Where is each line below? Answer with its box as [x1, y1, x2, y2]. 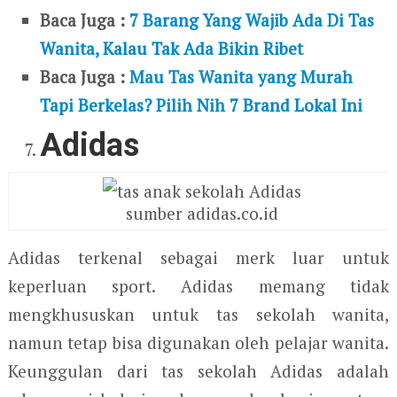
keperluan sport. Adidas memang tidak [7, 274, 390, 297]
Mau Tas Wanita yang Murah [129, 65, 354, 88]
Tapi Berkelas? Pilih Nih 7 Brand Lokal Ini [40, 93, 363, 116]
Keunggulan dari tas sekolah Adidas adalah [7, 359, 390, 382]
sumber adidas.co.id [125, 201, 278, 224]
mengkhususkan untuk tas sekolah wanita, [7, 302, 390, 325]
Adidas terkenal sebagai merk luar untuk [7, 245, 390, 269]
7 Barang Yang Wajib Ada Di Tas [129, 8, 375, 31]
